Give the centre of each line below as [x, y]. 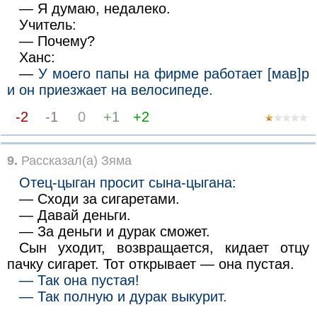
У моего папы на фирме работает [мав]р [174, 73]
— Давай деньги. [75, 215]
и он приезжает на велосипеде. [110, 90]
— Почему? [57, 41]
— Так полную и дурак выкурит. [123, 297]
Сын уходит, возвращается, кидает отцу [165, 248]
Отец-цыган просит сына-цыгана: [128, 183]
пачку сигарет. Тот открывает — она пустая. [150, 264]
